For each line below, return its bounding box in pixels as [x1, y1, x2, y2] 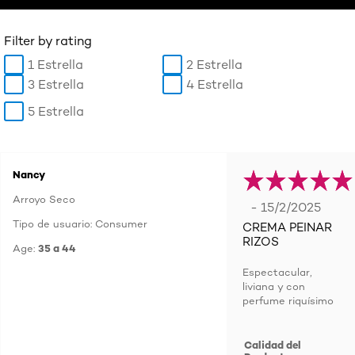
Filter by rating [4, 33, 92, 49]
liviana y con [242, 280, 305, 293]
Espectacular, [242, 265, 312, 279]
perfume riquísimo [242, 294, 334, 307]
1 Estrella [28, 57, 83, 73]
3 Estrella [28, 77, 84, 93]
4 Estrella [186, 77, 243, 93]
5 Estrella [28, 104, 84, 120]
